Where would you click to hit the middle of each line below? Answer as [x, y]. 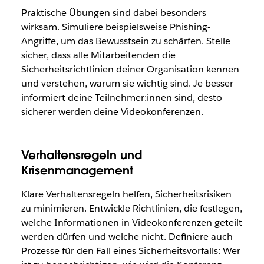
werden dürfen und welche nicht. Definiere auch [127, 237]
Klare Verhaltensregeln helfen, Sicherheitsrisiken [126, 194]
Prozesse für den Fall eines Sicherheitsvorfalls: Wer [131, 251]
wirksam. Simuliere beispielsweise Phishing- [115, 27]
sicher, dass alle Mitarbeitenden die [98, 55]
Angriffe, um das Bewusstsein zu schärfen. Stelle [126, 41]
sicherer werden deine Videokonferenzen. [112, 112]
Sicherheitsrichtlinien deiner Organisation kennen [130, 70]
